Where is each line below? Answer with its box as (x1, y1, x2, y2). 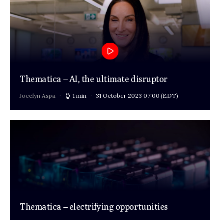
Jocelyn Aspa (20, 92, 55, 100)
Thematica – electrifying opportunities (20, 201, 168, 212)
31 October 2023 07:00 (96, 92, 160, 100)
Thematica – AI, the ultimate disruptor (20, 74, 167, 84)
